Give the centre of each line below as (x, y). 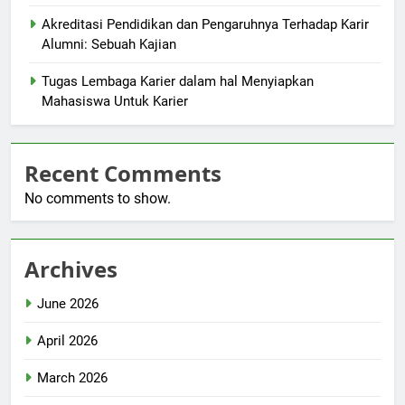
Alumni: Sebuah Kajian (109, 45)
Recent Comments (123, 174)
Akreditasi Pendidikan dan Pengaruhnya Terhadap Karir (205, 25)
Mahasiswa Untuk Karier (115, 102)
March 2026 (72, 378)
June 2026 (68, 304)
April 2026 (67, 341)
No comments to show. (98, 199)
